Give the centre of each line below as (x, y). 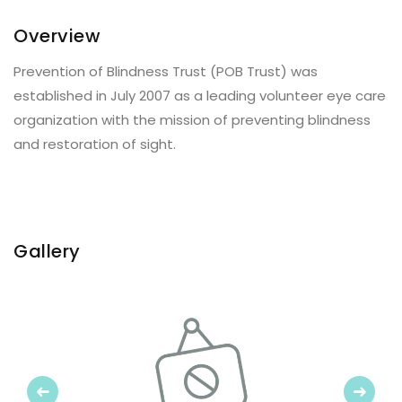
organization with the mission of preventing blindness (192, 120)
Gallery (47, 251)
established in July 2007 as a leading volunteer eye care (200, 96)
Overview (57, 36)
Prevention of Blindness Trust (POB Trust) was (166, 71)
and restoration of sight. (95, 144)
